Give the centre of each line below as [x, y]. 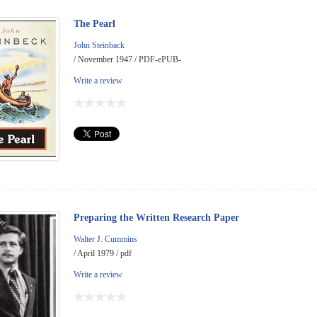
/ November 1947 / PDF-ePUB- [127, 59]
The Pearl [94, 24]
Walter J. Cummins [105, 239]
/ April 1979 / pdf [103, 253]
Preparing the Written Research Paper [156, 217]
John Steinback [99, 45]
